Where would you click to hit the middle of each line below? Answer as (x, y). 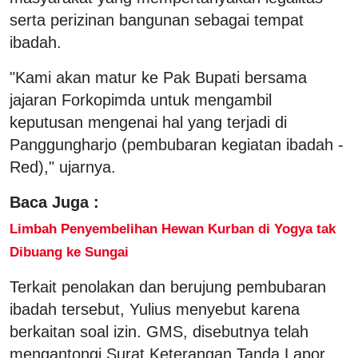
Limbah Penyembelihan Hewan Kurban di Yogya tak (173, 228)
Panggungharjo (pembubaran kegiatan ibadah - (177, 144)
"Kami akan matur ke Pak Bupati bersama (158, 77)
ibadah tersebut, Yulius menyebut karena (155, 309)
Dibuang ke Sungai (69, 251)
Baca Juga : (54, 202)
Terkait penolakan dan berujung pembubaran (168, 286)
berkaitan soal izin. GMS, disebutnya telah (159, 331)
